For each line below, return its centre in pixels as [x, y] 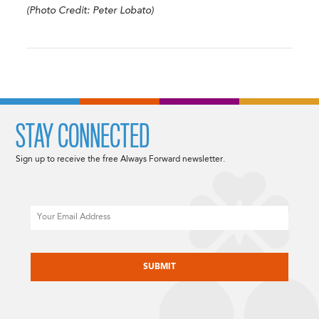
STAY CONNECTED [83, 137]
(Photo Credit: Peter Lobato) [90, 11]
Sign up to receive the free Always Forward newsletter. [121, 160]
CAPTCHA [52, 247]
